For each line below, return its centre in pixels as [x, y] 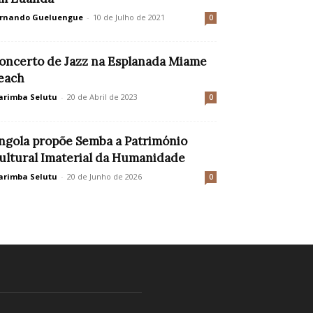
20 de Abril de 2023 [102, 97]
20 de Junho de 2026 [104, 176]
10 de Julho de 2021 [129, 17]
